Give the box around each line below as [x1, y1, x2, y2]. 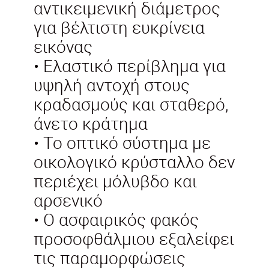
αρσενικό [34, 188, 103, 211]
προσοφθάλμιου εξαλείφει [34, 226, 234, 250]
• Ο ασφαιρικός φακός [34, 207, 199, 231]
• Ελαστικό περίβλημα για [34, 53, 226, 77]
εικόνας [34, 34, 92, 58]
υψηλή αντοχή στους [34, 73, 190, 96]
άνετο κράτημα [34, 111, 148, 134]
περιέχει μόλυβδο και [34, 169, 197, 192]
